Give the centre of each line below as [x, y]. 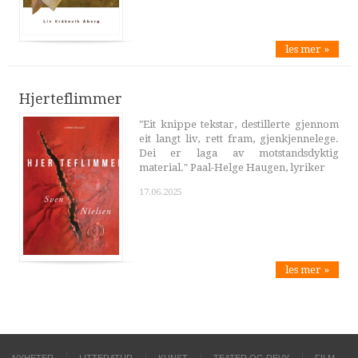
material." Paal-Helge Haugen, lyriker [232, 167]
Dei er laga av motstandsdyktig [239, 153]
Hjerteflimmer [70, 98]
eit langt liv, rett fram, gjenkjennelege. [239, 138]
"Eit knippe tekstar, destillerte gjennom [239, 124]
